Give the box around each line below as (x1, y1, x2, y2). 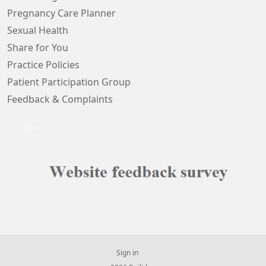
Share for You (7, 43, 68, 52)
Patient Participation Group (7, 77, 131, 87)
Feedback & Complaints (7, 94, 113, 104)
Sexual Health (7, 26, 68, 35)
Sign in (116, 249, 138, 256)
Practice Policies (7, 60, 80, 69)
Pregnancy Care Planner (7, 8, 116, 18)
